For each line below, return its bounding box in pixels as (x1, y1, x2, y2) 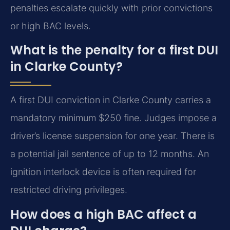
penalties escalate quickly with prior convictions (10, 3, 213, 14)
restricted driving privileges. (10, 184, 127, 196)
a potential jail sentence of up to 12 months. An (10, 148, 209, 160)
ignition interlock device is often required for (10, 166, 196, 178)
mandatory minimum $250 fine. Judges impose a (10, 112, 217, 124)
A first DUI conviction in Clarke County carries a (10, 94, 211, 106)
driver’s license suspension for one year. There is (10, 130, 215, 142)
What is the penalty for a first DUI (10, 42, 218, 59)
